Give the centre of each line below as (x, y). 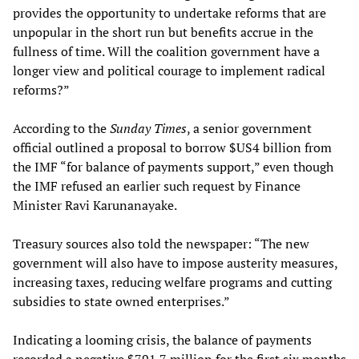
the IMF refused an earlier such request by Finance (157, 186)
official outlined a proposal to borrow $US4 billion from (172, 148)
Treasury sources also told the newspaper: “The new (161, 244)
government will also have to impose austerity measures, (175, 263)
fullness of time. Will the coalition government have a (166, 52)
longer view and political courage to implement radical (169, 71)
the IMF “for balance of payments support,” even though (173, 167)
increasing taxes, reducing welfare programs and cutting (172, 282)
